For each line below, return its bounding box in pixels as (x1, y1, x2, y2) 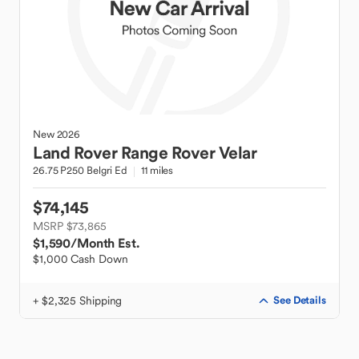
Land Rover (33, 142, 117, 163)
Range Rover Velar (120, 142, 256, 163)
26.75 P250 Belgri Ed (33, 163, 127, 177)
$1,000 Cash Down (33, 252, 128, 266)
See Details (273, 293, 326, 307)
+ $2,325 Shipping (33, 293, 123, 308)
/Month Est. (71, 235, 139, 251)
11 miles (141, 163, 174, 177)
